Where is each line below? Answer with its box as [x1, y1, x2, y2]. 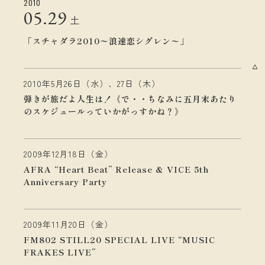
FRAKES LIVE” [24, 246, 96, 258]
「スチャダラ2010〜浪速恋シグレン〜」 [24, 35, 189, 47]
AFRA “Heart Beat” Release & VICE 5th [24, 163, 209, 175]
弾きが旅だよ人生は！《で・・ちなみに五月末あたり [24, 93, 237, 105]
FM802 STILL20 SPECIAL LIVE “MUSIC [24, 234, 215, 245]
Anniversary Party [24, 176, 107, 188]
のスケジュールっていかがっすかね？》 [24, 105, 183, 117]
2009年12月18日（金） [24, 148, 113, 160]
